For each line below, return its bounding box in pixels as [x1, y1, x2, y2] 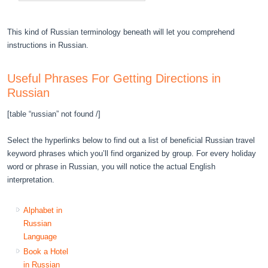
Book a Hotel [23, 246, 69, 256]
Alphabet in [23, 205, 63, 215]
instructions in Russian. [7, 40, 89, 50]
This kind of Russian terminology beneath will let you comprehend [7, 27, 235, 36]
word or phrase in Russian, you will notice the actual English [7, 162, 216, 171]
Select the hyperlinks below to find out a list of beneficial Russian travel [7, 135, 255, 145]
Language [23, 232, 57, 241]
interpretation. [7, 175, 55, 184]
